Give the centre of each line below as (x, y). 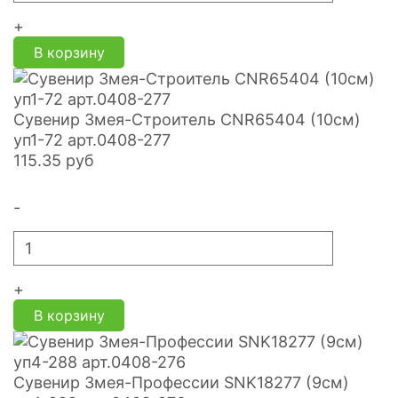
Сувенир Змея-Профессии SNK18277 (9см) (181, 382)
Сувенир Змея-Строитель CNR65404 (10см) (187, 119)
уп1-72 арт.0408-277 (92, 140)
